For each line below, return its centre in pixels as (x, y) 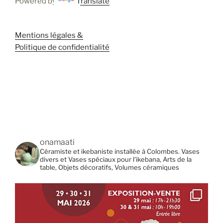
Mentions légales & (49, 35)
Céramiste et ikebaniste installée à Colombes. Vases (120, 152)
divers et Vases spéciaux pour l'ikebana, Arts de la (116, 160)
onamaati (57, 142)
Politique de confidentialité (62, 47)
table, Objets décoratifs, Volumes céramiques (110, 167)
